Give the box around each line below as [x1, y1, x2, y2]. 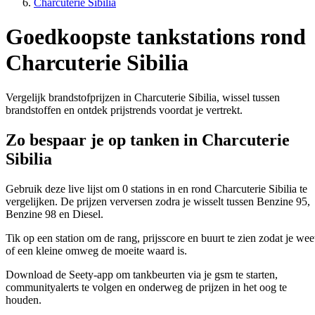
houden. [6, 293, 41, 306]
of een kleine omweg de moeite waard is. [6, 244, 187, 257]
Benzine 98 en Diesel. [6, 207, 103, 220]
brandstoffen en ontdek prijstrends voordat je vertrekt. [6, 103, 243, 116]
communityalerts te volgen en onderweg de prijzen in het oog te [6, 281, 287, 293]
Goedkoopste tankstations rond [6, 24, 306, 50]
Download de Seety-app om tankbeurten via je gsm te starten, [6, 268, 278, 281]
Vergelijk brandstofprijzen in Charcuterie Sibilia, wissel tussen [6, 91, 280, 103]
